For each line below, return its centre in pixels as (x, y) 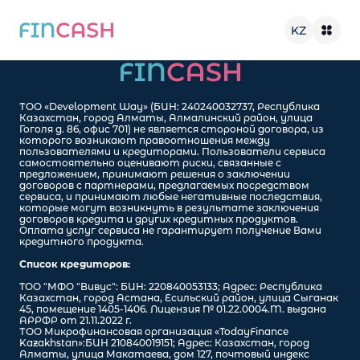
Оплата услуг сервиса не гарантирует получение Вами (170, 230)
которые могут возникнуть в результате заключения (169, 208)
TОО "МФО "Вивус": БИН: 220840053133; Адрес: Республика (171, 286)
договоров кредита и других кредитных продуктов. (159, 219)
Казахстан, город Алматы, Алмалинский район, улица (166, 118)
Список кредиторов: (75, 264)
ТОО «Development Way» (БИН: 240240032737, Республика (170, 106)
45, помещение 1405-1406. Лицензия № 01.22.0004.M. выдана (173, 309)
